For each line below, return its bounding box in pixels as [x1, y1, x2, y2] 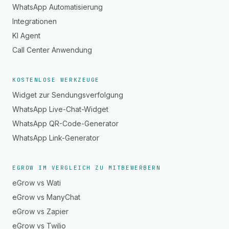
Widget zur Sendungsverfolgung [12, 90, 123, 99]
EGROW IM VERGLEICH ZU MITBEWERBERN [12, 164, 161, 171]
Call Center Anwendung [12, 45, 92, 54]
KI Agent [12, 31, 40, 40]
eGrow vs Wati [12, 178, 61, 187]
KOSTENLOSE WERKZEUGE [12, 76, 100, 83]
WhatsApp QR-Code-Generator [12, 119, 119, 128]
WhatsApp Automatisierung [12, 3, 103, 11]
